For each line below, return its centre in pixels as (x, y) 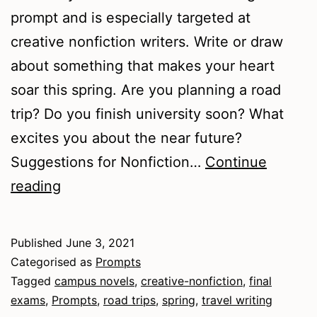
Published (38, 242)
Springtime (96, 185)
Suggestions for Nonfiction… (108, 162)
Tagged (33, 281)
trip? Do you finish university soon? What (147, 114)
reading (36, 186)
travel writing (237, 300)
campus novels (94, 281)
